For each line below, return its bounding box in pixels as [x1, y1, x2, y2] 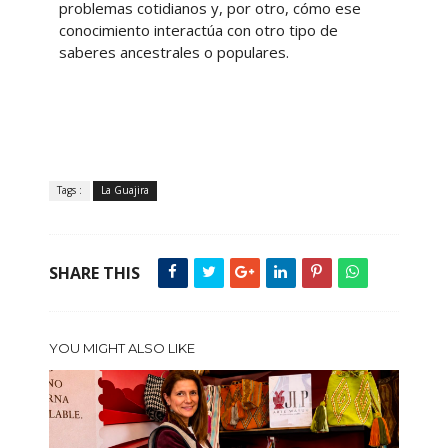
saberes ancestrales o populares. [58, 41, 289, 62]
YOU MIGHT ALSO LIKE [48, 339, 195, 356]
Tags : [56, 182, 82, 197]
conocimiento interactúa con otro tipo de [58, 19, 338, 40]
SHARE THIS [48, 261, 140, 284]
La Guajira [100, 182, 149, 197]
